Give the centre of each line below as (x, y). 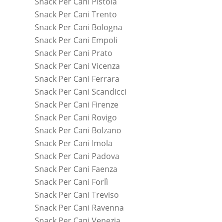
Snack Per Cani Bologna (79, 27)
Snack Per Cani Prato (74, 53)
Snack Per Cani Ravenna (79, 207)
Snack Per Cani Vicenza (77, 66)
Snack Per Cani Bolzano (78, 130)
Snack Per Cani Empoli (76, 40)
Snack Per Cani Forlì (71, 182)
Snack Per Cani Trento (76, 14)
